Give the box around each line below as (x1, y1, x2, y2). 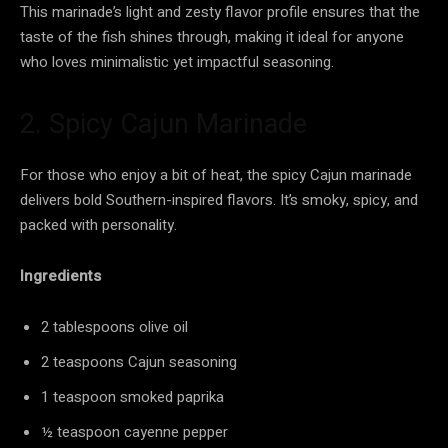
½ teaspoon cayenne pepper (41, 420, 228, 443)
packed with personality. (20, 213, 177, 236)
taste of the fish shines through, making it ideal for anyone (20, 25, 404, 48)
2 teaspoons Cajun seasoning (41, 350, 237, 373)
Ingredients (20, 264, 101, 287)
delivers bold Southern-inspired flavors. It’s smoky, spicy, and (20, 188, 418, 211)
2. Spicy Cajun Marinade (20, 107, 307, 140)
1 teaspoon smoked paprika (41, 385, 224, 408)
